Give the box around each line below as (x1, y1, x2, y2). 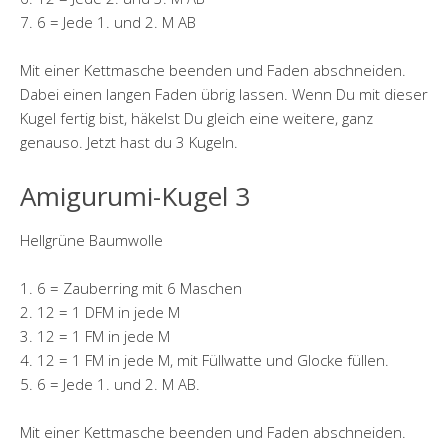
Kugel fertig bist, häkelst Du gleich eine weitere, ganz (20, 108, 373, 128)
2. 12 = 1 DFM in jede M (20, 302, 180, 322)
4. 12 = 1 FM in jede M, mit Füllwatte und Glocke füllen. (20, 350, 389, 370)
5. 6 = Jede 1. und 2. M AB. (20, 374, 200, 394)
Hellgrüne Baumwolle (20, 230, 163, 250)
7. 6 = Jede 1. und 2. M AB (20, 12, 196, 32)
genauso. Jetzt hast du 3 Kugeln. (20, 132, 238, 152)
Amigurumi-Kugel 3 (20, 178, 250, 214)
